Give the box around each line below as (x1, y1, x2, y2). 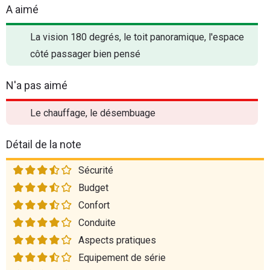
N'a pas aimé (6, 79, 67, 92)
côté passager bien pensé (30, 48, 140, 60)
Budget (78, 182, 108, 193)
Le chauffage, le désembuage (30, 107, 155, 119)
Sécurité (78, 165, 113, 176)
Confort (78, 199, 110, 211)
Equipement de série (78, 252, 166, 263)
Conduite (78, 217, 116, 228)
